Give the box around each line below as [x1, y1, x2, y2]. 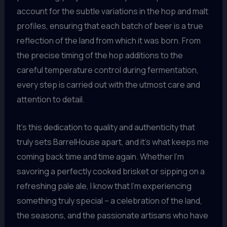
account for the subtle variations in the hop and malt [16, 6, 208, 17]
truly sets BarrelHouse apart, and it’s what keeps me [16, 136, 209, 147]
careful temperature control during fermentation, [16, 64, 199, 76]
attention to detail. [16, 94, 85, 105]
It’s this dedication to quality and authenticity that [16, 121, 195, 133]
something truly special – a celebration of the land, [16, 195, 202, 206]
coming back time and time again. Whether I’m [16, 150, 184, 162]
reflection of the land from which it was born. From [16, 35, 201, 47]
